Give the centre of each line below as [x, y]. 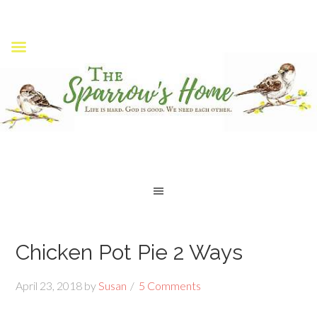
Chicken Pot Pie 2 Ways [129, 252]
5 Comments [170, 286]
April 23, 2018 [49, 286]
